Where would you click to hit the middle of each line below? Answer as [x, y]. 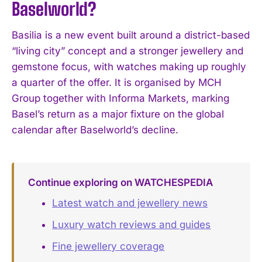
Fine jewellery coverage [108, 247]
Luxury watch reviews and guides [132, 225]
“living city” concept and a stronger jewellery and [127, 51]
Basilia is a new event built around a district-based [131, 35]
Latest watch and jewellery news [130, 203]
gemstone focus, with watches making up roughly [129, 66]
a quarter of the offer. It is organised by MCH [117, 82]
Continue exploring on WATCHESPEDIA [120, 182]
